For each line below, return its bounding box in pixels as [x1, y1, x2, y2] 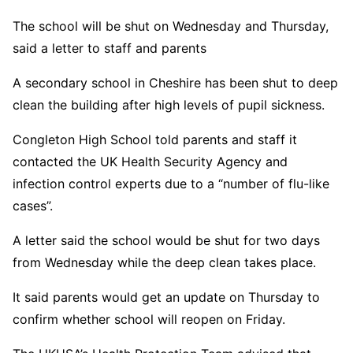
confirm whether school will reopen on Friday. [13, 311, 285, 327]
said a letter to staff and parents [13, 40, 206, 56]
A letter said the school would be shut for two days [13, 232, 320, 248]
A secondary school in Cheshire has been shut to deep [13, 75, 338, 91]
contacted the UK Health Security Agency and [13, 154, 288, 169]
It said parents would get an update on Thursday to [13, 289, 320, 305]
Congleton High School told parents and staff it [13, 132, 297, 147]
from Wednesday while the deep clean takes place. [13, 255, 316, 270]
